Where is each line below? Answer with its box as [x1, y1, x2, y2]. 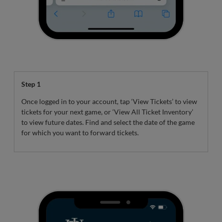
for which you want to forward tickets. [21, 128, 139, 137]
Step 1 [21, 79, 41, 88]
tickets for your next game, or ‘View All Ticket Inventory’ [21, 107, 193, 116]
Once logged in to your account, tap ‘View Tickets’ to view [21, 97, 197, 106]
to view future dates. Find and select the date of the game [21, 117, 195, 126]
